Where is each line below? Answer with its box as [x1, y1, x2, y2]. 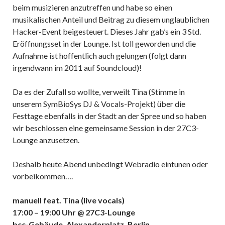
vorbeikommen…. [13, 171, 73, 181]
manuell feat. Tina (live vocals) [13, 195, 125, 205]
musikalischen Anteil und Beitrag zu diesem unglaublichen [13, 14, 209, 24]
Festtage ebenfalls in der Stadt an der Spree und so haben [13, 110, 206, 121]
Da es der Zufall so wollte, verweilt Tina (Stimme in [13, 86, 185, 96]
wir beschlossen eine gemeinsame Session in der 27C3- [13, 123, 199, 133]
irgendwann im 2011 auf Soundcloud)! [13, 62, 142, 72]
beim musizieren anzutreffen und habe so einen [13, 2, 172, 12]
